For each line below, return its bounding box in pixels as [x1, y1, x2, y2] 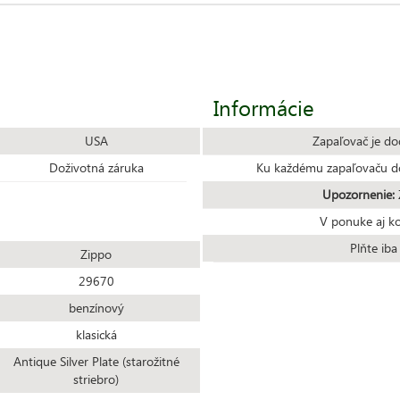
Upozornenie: [321, 185, 395, 203]
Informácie [213, 92, 314, 121]
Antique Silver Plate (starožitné [12, 352, 179, 370]
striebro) [73, 370, 120, 387]
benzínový [68, 298, 124, 316]
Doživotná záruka [48, 158, 144, 176]
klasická [75, 325, 117, 343]
